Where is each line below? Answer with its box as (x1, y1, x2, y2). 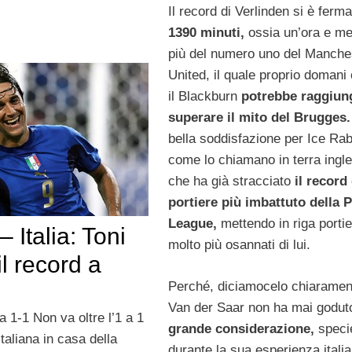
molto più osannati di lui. (167, 237, 310, 253)
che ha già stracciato (167, 174, 295, 189)
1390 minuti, (167, 25, 244, 41)
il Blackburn (167, 89, 241, 104)
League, (167, 216, 217, 232)
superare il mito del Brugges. (167, 110, 350, 126)
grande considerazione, (167, 321, 314, 336)
